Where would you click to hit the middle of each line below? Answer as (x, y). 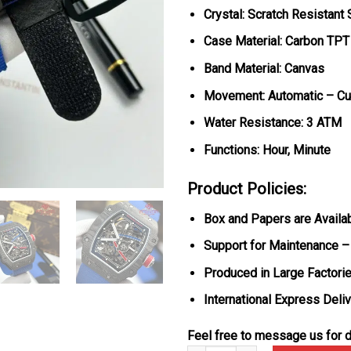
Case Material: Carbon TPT (276, 42)
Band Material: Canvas (264, 68)
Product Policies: (247, 188)
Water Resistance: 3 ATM (272, 123)
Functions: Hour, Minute (267, 150)
